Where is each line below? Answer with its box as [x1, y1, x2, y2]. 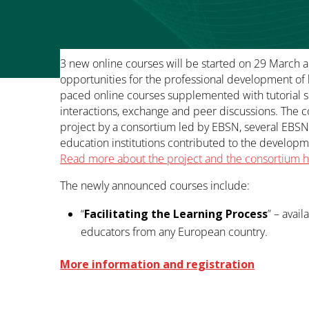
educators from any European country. [81, 223, 268, 239]
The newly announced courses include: [60, 177, 250, 193]
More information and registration [60, 256, 255, 272]
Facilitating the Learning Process [84, 206, 268, 221]
